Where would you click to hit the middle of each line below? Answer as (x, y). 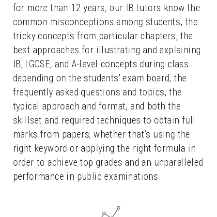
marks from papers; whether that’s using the (101, 134)
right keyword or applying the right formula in (104, 148)
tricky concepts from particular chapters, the (103, 36)
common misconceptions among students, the (105, 22)
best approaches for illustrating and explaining (107, 50)
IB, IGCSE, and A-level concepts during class (101, 64)
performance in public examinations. (87, 176)
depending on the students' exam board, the (100, 78)
